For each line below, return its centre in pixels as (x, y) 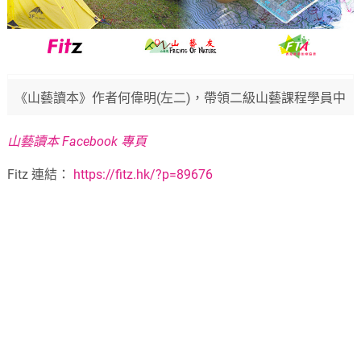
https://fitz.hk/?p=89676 (142, 174)
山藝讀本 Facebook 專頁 (77, 141)
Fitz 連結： (39, 174)
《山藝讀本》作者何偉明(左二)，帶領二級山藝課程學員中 (180, 98)
